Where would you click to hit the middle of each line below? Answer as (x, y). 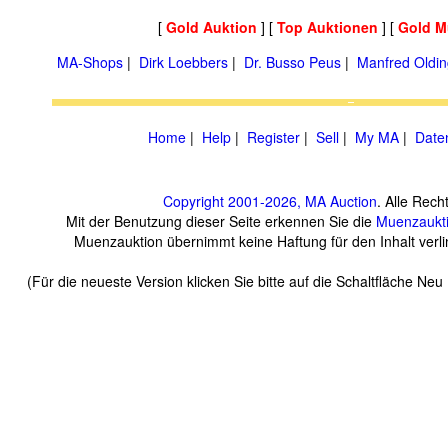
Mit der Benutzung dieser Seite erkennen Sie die (221, 221)
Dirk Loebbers (183, 62)
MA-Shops (90, 62)
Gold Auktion (211, 27)
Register (273, 137)
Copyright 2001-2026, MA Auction (269, 201)
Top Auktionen (327, 27)
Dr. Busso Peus (292, 62)
